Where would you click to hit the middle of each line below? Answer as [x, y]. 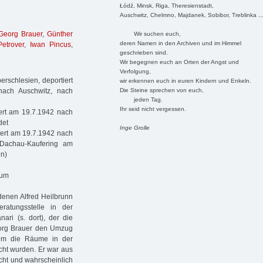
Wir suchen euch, [150, 33]
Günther [60, 34]
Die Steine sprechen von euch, [161, 90]
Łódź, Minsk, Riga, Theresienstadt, [166, 5]
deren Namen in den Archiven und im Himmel [180, 43]
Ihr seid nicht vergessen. [153, 109]
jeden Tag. [141, 99]
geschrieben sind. [144, 52]
